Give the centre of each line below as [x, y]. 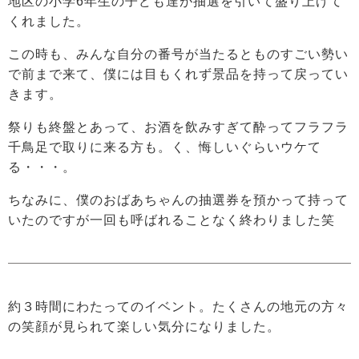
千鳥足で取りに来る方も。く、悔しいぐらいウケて [165, 147]
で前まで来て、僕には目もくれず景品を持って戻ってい [178, 75]
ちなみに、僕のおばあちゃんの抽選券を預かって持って [178, 200]
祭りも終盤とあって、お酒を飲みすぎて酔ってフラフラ [178, 127]
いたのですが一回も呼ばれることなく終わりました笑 [171, 220]
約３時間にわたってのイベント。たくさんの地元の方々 [178, 307]
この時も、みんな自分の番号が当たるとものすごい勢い [178, 54]
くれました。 [49, 22]
